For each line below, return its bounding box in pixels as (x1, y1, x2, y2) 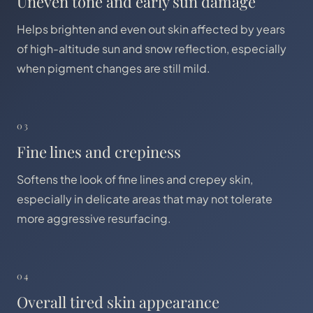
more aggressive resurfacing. (17, 211, 171, 226)
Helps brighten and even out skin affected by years (17, 22, 285, 36)
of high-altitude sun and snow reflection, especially (17, 41, 286, 56)
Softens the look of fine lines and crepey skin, (17, 172, 253, 187)
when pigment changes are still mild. (17, 61, 210, 75)
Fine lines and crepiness (17, 141, 181, 162)
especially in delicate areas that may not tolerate (17, 191, 272, 206)
